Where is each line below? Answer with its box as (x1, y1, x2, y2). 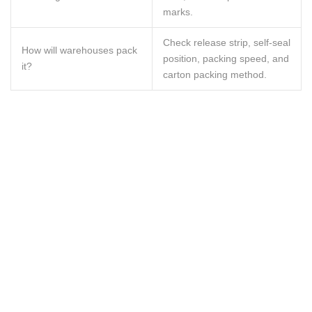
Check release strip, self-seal (163, 37, 290, 48)
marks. (163, 6, 193, 17)
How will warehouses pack (22, 45, 137, 56)
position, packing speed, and (163, 53, 289, 64)
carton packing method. (163, 69, 267, 80)
